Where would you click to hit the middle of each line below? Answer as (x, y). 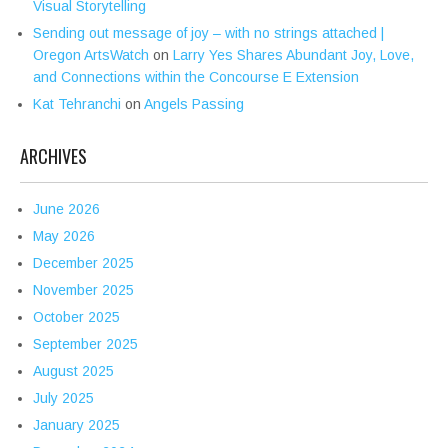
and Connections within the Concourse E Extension (196, 77)
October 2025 (76, 317)
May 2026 (64, 236)
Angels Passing (194, 104)
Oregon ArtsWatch (91, 55)
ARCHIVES (53, 156)
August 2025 (73, 371)
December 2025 (83, 263)
